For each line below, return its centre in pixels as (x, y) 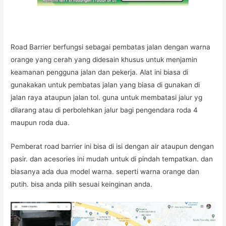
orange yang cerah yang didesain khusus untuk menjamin (104, 60)
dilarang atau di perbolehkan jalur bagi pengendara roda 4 (104, 110)
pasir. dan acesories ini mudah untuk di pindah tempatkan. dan (112, 159)
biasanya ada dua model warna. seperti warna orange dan (105, 171)
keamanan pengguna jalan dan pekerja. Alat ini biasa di (100, 72)
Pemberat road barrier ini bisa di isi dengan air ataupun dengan (112, 146)
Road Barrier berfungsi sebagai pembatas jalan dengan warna (111, 47)
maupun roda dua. (40, 123)
